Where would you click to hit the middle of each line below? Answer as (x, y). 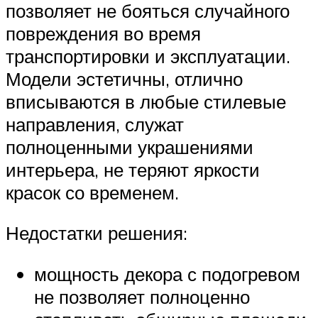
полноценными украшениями (130, 147)
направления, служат (95, 124)
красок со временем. (92, 192)
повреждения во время (103, 33)
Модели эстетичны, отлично (124, 78)
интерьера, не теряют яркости (133, 169)
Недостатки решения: (97, 233)
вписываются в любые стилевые (146, 101)
